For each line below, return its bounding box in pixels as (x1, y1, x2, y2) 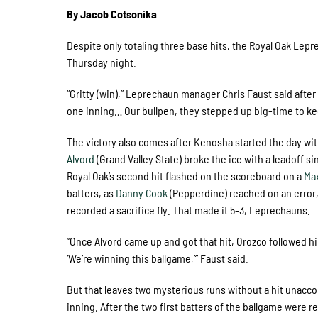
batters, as (67, 185, 116, 199)
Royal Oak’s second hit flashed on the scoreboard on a (67, 168, 305, 182)
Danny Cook (116, 185, 168, 199)
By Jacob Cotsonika (67, 6, 158, 21)
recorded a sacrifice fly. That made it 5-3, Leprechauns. (67, 202, 311, 216)
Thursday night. (67, 55, 137, 69)
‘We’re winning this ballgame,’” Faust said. (67, 251, 249, 265)
